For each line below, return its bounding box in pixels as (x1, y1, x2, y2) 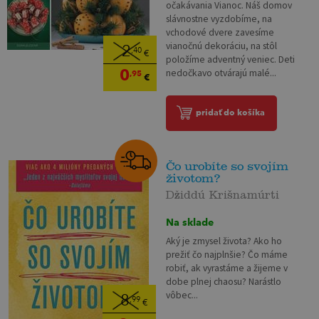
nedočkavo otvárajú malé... (166, 67, 277, 80)
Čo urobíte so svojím (166, 159, 289, 173)
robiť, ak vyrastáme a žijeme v (166, 262, 288, 275)
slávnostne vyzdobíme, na (166, 13, 273, 26)
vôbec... (166, 289, 199, 302)
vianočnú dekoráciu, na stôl (166, 40, 278, 53)
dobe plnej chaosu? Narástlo (166, 276, 282, 288)
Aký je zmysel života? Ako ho (166, 235, 283, 248)
